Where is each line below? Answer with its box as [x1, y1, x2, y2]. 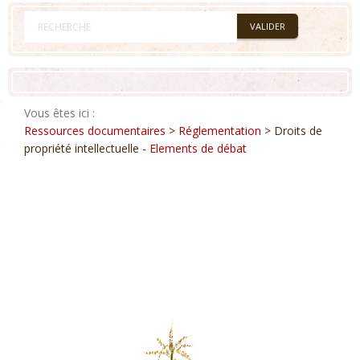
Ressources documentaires [24, 123, 166, 138]
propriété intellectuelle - [24, 141, 149, 156]
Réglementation [178, 123, 261, 138]
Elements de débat [149, 141, 247, 156]
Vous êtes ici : [24, 105, 95, 121]
